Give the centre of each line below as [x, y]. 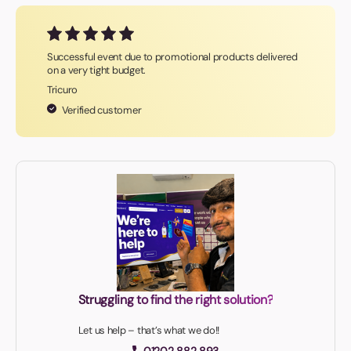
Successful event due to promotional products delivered [172, 57]
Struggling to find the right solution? [175, 300]
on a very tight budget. [97, 71]
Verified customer [101, 110]
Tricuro [63, 90]
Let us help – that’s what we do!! [148, 331]
